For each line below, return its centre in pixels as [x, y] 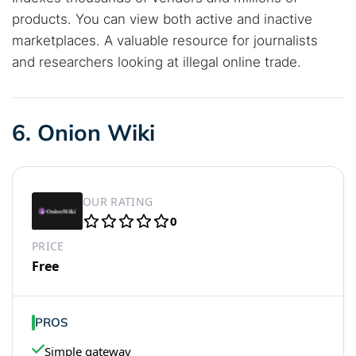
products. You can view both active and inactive [162, 19]
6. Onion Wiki [83, 132]
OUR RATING [118, 201]
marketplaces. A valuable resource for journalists [165, 41]
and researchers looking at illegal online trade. [157, 62]
